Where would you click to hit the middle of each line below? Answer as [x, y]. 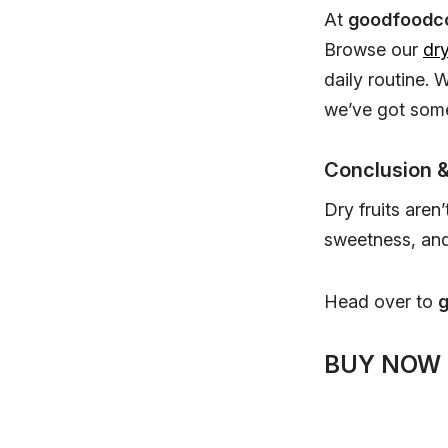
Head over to [381, 302]
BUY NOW [382, 365]
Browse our [373, 50]
